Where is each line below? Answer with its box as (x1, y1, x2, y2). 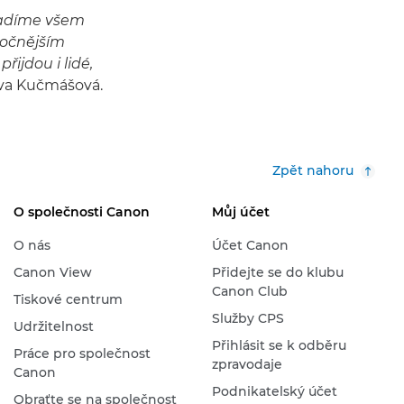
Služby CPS (211, 310, 284, 326)
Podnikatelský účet (211, 383, 337, 399)
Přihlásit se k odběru (211, 337, 346, 353)
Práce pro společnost (13, 345, 151, 362)
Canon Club (211, 283, 288, 299)
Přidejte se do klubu (211, 264, 344, 280)
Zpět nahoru (272, 162, 353, 179)
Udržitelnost (13, 318, 94, 335)
